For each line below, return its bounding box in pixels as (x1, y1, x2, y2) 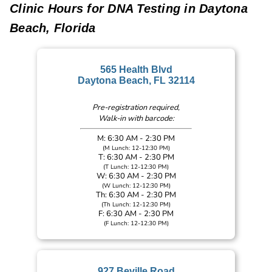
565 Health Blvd (100, 64, 172, 75)
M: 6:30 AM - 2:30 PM (97, 132, 175, 144)
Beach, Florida (10, 21, 96, 35)
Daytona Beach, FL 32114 (77, 75, 195, 86)
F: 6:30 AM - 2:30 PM (98, 208, 174, 219)
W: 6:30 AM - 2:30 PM (96, 170, 176, 182)
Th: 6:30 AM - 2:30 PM (96, 189, 176, 200)
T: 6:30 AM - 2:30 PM (98, 151, 174, 163)
